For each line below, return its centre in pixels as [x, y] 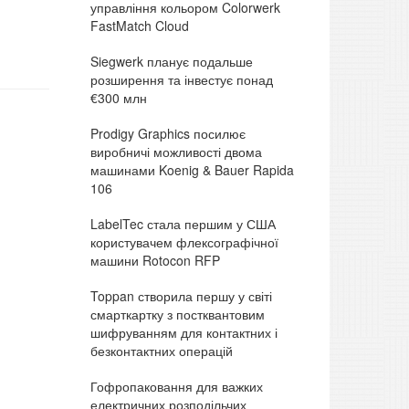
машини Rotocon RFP [155, 260]
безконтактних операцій [161, 350]
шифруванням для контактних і [184, 332]
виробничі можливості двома [176, 151]
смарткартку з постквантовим [177, 314]
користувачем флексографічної [184, 241]
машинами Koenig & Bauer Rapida [192, 169]
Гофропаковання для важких [176, 386]
